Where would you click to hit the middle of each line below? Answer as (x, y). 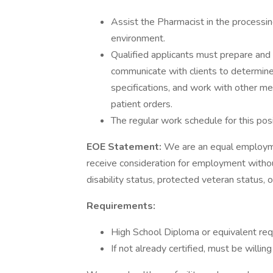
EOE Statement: (125, 147)
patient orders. (142, 104)
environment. (138, 38)
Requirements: (121, 206)
